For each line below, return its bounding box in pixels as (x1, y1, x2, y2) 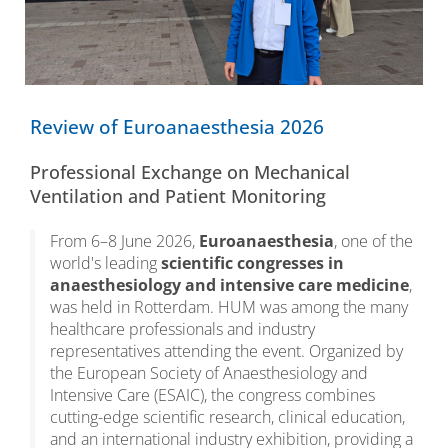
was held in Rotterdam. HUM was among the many (50, 295, 408, 318)
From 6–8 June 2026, (50, 229, 199, 252)
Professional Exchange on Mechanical (30, 159, 350, 184)
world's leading (50, 251, 161, 274)
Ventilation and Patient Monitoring (30, 183, 326, 208)
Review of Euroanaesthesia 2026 (30, 112, 324, 140)
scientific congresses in (161, 251, 344, 274)
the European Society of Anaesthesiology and (50, 361, 368, 384)
